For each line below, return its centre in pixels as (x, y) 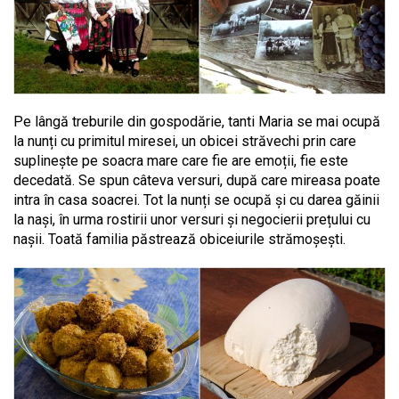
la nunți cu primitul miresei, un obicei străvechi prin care (185, 142)
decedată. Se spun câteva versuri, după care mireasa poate (197, 181)
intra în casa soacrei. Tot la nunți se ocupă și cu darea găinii (196, 200)
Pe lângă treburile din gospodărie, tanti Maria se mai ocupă (197, 122)
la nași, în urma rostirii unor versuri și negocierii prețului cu (192, 220)
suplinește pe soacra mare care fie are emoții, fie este (181, 161)
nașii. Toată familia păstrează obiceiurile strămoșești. (179, 240)
